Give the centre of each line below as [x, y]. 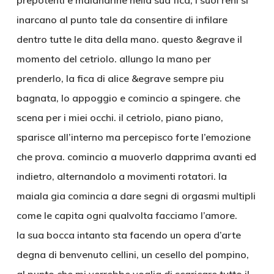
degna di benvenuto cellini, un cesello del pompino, [132, 254]
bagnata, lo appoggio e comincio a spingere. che [128, 98]
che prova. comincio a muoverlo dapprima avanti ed [136, 157]
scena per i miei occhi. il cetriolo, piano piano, [120, 117]
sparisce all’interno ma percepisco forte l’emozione [133, 137]
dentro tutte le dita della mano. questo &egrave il [129, 39]
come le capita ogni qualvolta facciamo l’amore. [127, 215]
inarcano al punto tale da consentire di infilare [122, 20]
